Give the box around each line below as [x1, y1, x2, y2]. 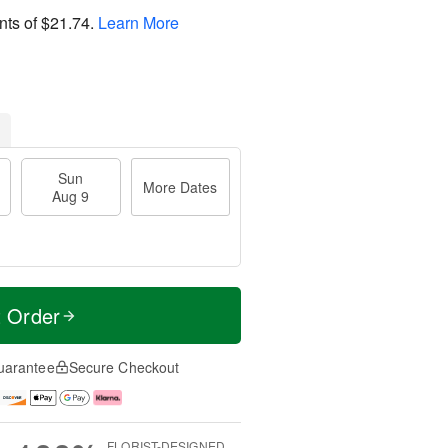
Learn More [98, 10, 179, 34]
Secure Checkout [68, 357, 180, 377]
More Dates [143, 177, 218, 197]
